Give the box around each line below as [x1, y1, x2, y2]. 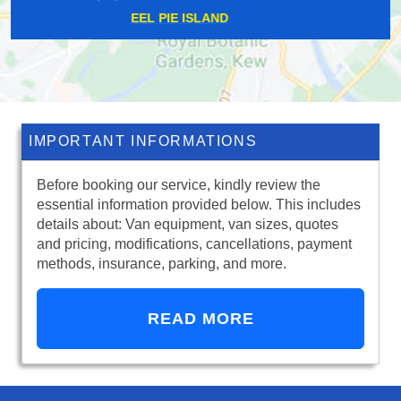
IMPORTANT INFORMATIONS [29, 133, 258, 149]
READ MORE [147, 310, 254, 328]
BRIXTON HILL [156, 11, 245, 26]
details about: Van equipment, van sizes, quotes [37, 217, 338, 233]
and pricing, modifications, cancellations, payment [37, 236, 352, 252]
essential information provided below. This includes [37, 197, 361, 213]
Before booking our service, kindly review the [37, 177, 320, 193]
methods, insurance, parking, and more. [37, 256, 286, 272]
